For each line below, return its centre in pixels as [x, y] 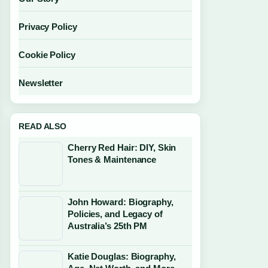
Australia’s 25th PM [108, 226]
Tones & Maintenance [112, 159]
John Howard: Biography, [121, 202]
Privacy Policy [48, 27]
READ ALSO [43, 126]
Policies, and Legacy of [115, 214]
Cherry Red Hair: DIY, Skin [122, 147]
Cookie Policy [47, 55]
